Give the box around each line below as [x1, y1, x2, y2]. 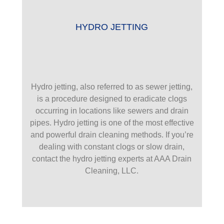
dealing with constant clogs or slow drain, [39, 142, 185, 151]
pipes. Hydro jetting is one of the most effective [29, 118, 194, 127]
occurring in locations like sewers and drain [35, 106, 188, 115]
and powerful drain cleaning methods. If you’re [30, 130, 193, 139]
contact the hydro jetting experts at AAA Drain [32, 154, 192, 163]
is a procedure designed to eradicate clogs [36, 94, 187, 103]
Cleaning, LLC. [85, 166, 139, 175]
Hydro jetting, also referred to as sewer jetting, [31, 82, 193, 91]
